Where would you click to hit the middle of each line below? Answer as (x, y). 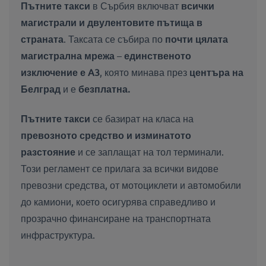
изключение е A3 (60, 72)
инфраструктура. (58, 235)
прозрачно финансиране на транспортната (116, 218)
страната (42, 39)
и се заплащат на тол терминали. (151, 152)
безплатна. (104, 89)
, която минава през (143, 72)
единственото (158, 56)
